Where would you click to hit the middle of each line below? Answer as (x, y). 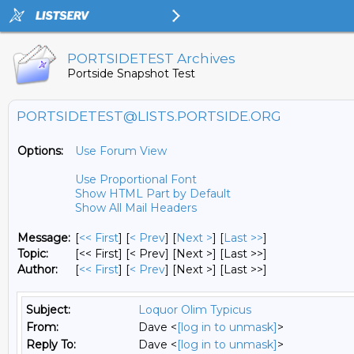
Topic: (33, 254)
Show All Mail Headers (136, 208)
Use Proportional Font (136, 179)
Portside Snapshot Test (131, 73)
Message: (44, 238)
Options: (40, 151)
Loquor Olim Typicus (195, 310)
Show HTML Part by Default (153, 194)
